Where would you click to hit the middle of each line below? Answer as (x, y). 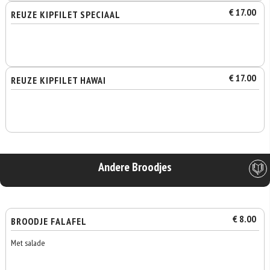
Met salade (28, 243)
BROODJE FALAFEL (49, 221)
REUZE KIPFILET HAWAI (59, 80)
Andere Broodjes (135, 167)
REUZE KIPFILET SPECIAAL (66, 14)
